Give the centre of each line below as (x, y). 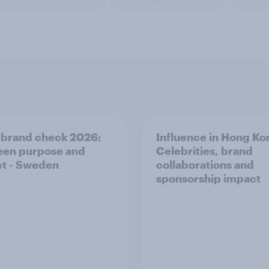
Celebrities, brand (204, 151)
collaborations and (205, 165)
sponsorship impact (208, 178)
